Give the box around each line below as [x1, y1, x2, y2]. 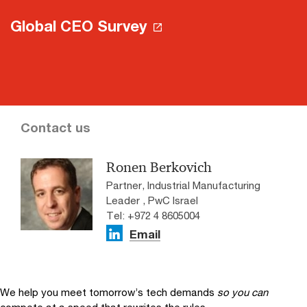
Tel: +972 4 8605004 [106, 208, 200, 221]
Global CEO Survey [10, 16, 147, 35]
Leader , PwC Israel [106, 193, 198, 206]
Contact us [21, 119, 90, 135]
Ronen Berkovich [106, 158, 212, 176]
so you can [217, 285, 268, 298]
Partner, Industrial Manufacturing [106, 178, 260, 191]
